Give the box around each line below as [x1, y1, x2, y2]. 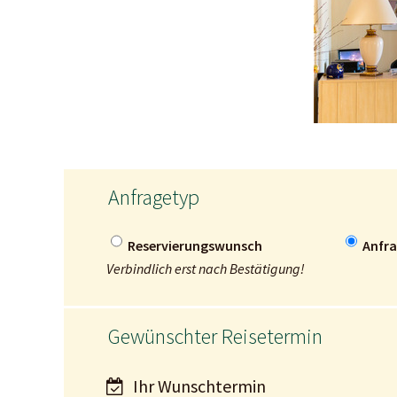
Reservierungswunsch [128, 236, 262, 254]
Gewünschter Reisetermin [108, 322, 323, 350]
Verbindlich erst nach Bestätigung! [106, 259, 305, 277]
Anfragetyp [108, 183, 199, 211]
